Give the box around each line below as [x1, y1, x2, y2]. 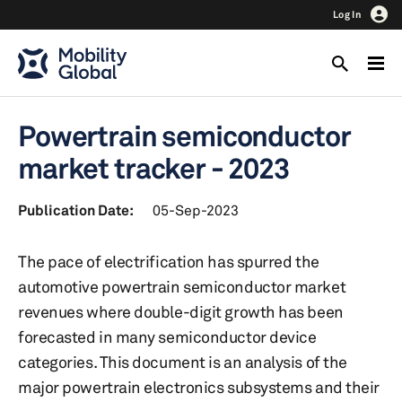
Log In [333, 8, 362, 21]
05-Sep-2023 [153, 201, 239, 219]
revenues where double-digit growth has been [18, 301, 344, 321]
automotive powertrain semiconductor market [18, 276, 346, 296]
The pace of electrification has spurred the [18, 251, 319, 271]
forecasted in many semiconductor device [18, 327, 317, 346]
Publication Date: [18, 201, 134, 219]
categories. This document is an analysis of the [18, 352, 347, 371]
